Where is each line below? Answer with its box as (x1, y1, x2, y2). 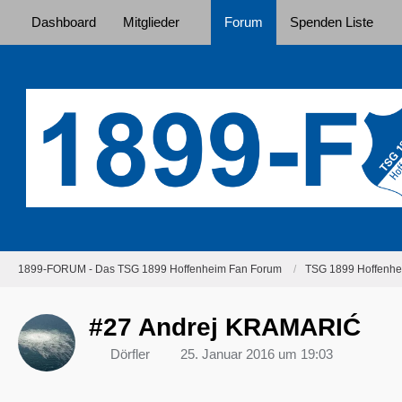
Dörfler (110, 346, 150, 362)
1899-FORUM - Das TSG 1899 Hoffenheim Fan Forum (18, 262, 282, 275)
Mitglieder (123, 14, 179, 30)
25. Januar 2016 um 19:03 (180, 346, 333, 362)
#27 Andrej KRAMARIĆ (89, 313, 361, 341)
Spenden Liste (290, 14, 373, 30)
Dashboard (31, 14, 96, 30)
